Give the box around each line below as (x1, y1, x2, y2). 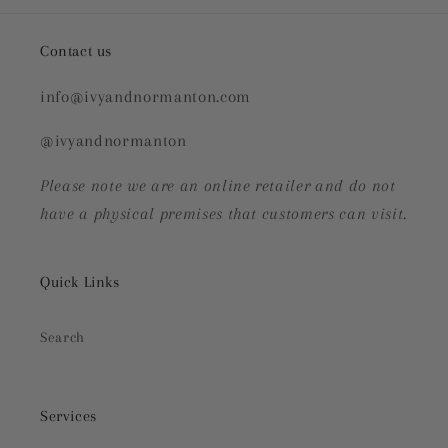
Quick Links (40, 272, 120, 291)
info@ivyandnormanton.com (40, 87, 256, 106)
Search (40, 328, 85, 346)
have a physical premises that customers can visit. (40, 204, 408, 223)
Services (40, 406, 97, 425)
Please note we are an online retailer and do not (40, 176, 396, 195)
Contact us (40, 41, 112, 60)
